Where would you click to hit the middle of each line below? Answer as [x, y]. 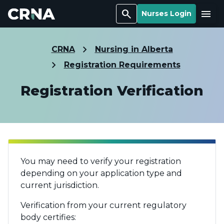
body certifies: [48, 217]
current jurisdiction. [60, 185]
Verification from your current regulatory [103, 205]
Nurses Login [166, 13]
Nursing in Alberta [134, 49]
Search [126, 14]
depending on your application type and [101, 173]
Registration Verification [112, 90]
